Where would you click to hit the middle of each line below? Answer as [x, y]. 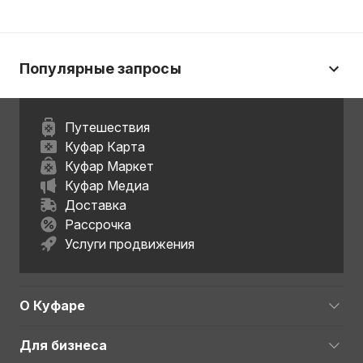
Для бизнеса [63, 345]
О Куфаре [52, 305]
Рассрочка [98, 224]
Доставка [96, 205]
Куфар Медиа [107, 186]
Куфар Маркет [109, 166]
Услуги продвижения [130, 244]
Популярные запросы [100, 68]
